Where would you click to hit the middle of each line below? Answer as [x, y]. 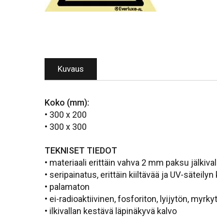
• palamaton [67, 186]
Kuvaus [71, 69]
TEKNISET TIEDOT [81, 150]
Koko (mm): [67, 102]
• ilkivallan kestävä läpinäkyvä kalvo [111, 211]
